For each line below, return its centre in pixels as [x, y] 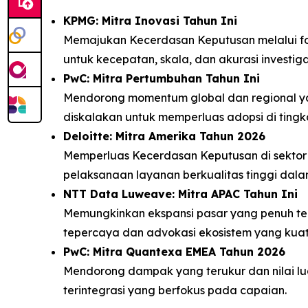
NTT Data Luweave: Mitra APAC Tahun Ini [180, 194]
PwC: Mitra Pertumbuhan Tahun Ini [162, 78]
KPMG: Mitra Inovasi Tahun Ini [150, 20]
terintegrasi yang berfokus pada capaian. [178, 290]
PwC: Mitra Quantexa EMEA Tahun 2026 [174, 251]
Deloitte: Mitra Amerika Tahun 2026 [164, 136]
